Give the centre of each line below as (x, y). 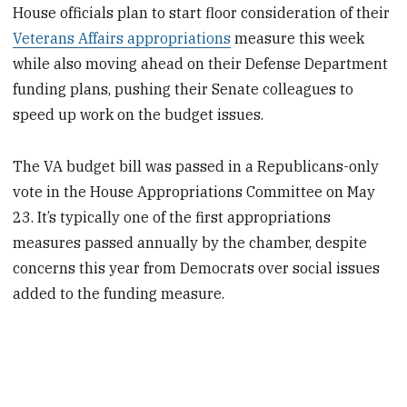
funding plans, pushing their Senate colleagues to (184, 89)
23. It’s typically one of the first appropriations (172, 217)
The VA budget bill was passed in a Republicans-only (196, 166)
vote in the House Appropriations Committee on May (194, 191)
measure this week (298, 39)
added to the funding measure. (119, 293)
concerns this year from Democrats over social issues (197, 268)
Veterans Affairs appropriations (122, 39)
